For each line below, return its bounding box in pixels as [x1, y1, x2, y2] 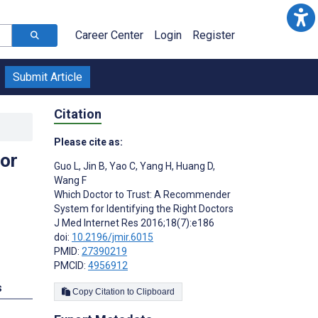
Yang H [138, 160, 172, 172]
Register [192, 28, 235, 42]
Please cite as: [54, 136, 123, 148]
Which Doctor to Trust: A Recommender [54, 188, 231, 200]
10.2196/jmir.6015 [72, 231, 153, 243]
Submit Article [13, 70, 82, 84]
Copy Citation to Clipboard [136, 286, 175, 297]
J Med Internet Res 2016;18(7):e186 [54, 216, 214, 229]
